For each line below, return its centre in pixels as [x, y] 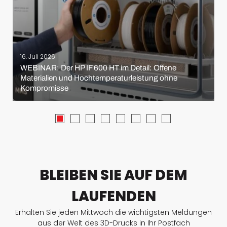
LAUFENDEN [113, 197]
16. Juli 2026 [38, 57]
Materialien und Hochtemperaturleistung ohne [99, 78]
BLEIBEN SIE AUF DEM [113, 175]
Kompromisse [44, 88]
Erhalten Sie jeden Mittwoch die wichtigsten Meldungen [113, 213]
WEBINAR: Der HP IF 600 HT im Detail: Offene [98, 68]
